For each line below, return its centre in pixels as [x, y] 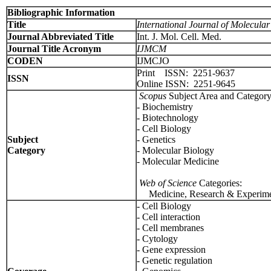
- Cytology [157, 239]
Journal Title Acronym [54, 49]
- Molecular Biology [175, 150]
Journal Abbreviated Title [60, 37]
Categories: [219, 183]
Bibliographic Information [61, 12]
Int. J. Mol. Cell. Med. [179, 37]
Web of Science [168, 183]
